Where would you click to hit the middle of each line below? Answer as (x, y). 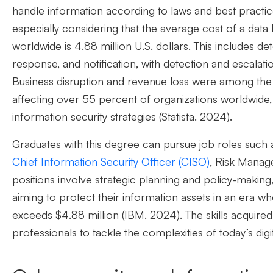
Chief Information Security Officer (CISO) (111, 162)
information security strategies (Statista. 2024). (122, 117)
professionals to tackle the (77, 232)
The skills (208, 215)
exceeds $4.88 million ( (68, 215)
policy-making (237, 179)
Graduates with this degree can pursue (106, 144)
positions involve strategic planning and (108, 179)
